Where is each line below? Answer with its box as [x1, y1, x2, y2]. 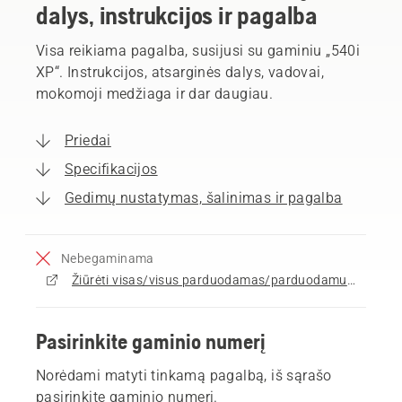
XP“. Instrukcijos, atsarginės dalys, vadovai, [36, 63, 324, 81]
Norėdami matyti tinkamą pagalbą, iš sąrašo [36, 366, 332, 384]
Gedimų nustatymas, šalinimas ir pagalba [65, 188, 343, 206]
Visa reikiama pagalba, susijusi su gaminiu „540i [36, 41, 361, 59]
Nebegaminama [61, 250, 154, 266]
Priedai [65, 131, 111, 149]
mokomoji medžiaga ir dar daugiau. [36, 84, 274, 102]
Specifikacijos [65, 160, 158, 178]
